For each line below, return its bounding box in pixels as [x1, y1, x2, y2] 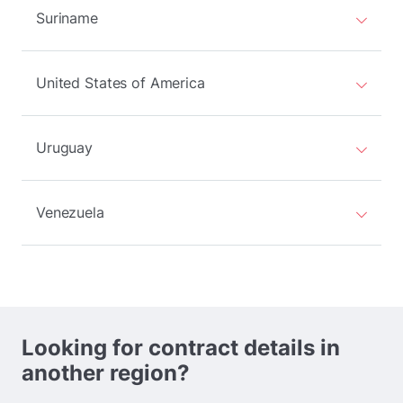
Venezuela [36, 203, 104, 221]
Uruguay [36, 139, 94, 157]
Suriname [36, 9, 98, 27]
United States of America [36, 74, 205, 92]
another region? [22, 360, 190, 386]
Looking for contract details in [22, 335, 340, 361]
